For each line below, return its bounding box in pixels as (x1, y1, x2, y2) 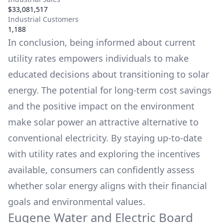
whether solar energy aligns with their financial (8, 180, 207, 192)
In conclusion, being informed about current (8, 36, 196, 48)
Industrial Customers (8, 14, 79, 24)
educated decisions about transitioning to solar (8, 68, 209, 80)
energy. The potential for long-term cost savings (8, 84, 212, 96)
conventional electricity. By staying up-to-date (8, 132, 202, 144)
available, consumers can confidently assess (8, 164, 195, 176)
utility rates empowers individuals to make (8, 52, 189, 64)
